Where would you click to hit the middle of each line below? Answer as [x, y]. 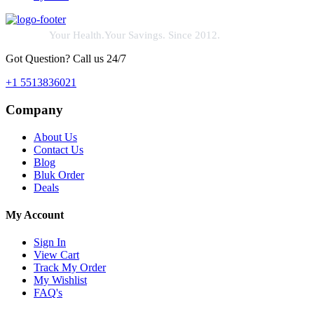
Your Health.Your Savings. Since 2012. [135, 35]
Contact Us [59, 149]
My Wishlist [60, 280]
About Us [55, 137]
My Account [35, 214]
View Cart [56, 255]
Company [34, 109]
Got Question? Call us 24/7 [66, 59]
